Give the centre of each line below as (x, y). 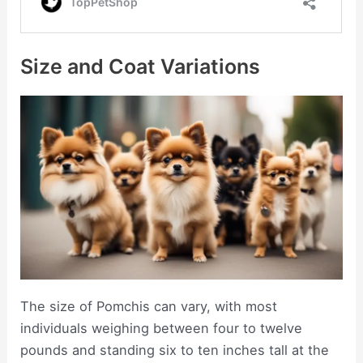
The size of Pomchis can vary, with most (149, 306)
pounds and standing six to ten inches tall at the (175, 350)
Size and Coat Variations (141, 66)
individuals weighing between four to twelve (162, 328)
